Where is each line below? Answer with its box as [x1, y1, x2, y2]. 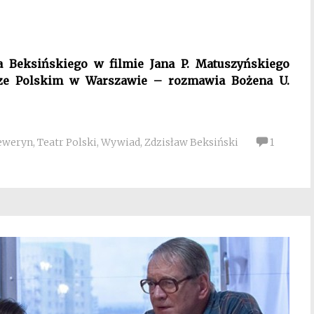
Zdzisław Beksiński [144, 136, 238, 149]
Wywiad [101, 136, 140, 149]
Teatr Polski [37, 136, 97, 149]
